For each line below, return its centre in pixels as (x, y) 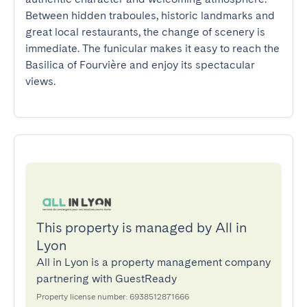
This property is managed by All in (142, 228)
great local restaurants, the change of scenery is (145, 32)
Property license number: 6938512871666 (113, 297)
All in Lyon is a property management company (153, 262)
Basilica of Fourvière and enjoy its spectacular (140, 65)
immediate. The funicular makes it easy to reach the (152, 48)
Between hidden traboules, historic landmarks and (150, 15)
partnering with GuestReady (107, 279)
